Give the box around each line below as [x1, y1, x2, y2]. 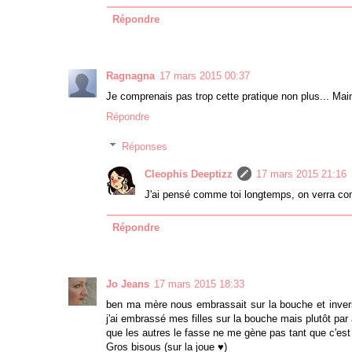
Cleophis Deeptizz [145, 167, 233, 180]
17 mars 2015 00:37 [159, 69, 250, 82]
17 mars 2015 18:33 [154, 277, 244, 290]
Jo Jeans [106, 277, 149, 290]
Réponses [121, 140, 167, 152]
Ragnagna [106, 69, 155, 82]
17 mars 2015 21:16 [256, 167, 346, 180]
